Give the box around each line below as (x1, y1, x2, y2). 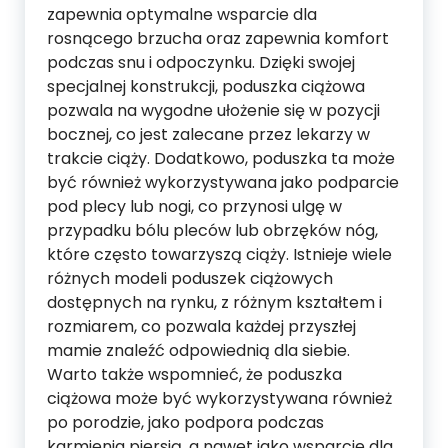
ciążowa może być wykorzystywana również (47, 386, 392, 410)
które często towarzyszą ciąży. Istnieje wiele (47, 242, 392, 266)
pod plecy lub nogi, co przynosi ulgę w (47, 194, 342, 218)
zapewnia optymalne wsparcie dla (47, 2, 317, 26)
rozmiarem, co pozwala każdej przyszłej (47, 314, 356, 338)
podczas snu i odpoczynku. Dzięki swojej (47, 50, 355, 74)
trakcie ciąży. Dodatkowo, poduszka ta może (47, 146, 395, 170)
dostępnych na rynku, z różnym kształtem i (47, 290, 382, 314)
